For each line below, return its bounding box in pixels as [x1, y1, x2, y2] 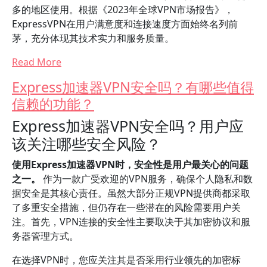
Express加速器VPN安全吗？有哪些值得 [12, 77, 254, 97]
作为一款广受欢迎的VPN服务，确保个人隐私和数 [41, 172, 253, 185]
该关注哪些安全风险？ [12, 133, 161, 154]
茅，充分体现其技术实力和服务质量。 [12, 32, 174, 45]
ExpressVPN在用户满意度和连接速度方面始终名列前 [12, 17, 238, 30]
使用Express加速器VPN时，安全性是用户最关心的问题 [12, 158, 249, 171]
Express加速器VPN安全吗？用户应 [12, 116, 244, 136]
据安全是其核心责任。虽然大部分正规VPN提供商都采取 [12, 187, 250, 200]
